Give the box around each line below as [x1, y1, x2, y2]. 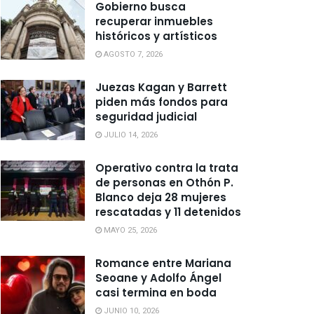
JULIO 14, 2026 [102, 129, 158, 141]
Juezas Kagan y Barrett [95, 80, 227, 95]
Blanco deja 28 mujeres [95, 190, 226, 205]
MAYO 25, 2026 [102, 224, 157, 236]
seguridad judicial [95, 109, 197, 124]
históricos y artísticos [95, 29, 217, 43]
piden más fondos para [95, 95, 228, 109]
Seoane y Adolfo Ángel [95, 271, 221, 285]
